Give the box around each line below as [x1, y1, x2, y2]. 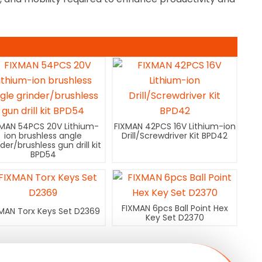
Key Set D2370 [145, 212, 204, 224]
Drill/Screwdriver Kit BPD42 [122, 130, 228, 142]
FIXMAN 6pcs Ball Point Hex [121, 202, 228, 215]
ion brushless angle [4, 130, 82, 142]
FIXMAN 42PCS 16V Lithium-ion [113, 120, 236, 133]
